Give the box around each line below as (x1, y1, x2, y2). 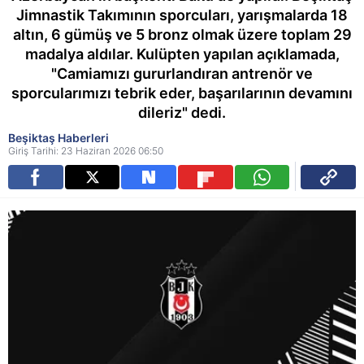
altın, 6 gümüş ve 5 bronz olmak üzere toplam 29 (12, 26, 352, 43)
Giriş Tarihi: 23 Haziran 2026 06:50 (8, 145, 163, 157)
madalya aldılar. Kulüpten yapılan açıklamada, (24, 45, 340, 63)
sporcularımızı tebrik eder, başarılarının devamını (11, 84, 353, 102)
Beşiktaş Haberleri (8, 131, 109, 145)
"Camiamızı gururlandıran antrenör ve (51, 65, 313, 82)
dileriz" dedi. (138, 104, 226, 121)
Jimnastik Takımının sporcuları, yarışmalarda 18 (16, 6, 348, 24)
